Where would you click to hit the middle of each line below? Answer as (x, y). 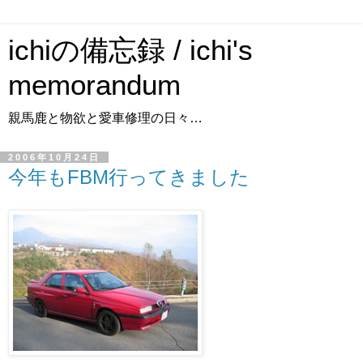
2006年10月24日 (54, 157)
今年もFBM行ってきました (129, 177)
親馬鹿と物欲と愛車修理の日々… (105, 118)
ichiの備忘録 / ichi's (130, 50)
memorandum (94, 85)
